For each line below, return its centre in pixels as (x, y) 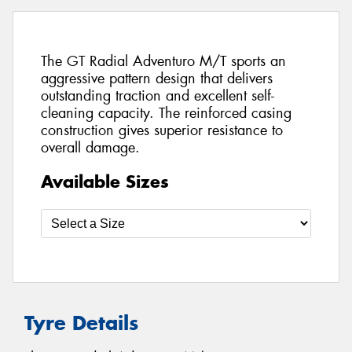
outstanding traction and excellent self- (158, 96)
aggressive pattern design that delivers (157, 79)
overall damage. (90, 148)
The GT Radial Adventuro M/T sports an (163, 62)
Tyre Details (81, 323)
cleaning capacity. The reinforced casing (166, 114)
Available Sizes (105, 181)
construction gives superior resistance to (162, 131)
